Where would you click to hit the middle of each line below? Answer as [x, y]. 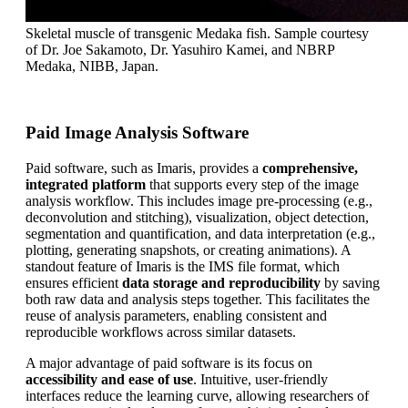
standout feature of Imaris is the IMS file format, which [183, 266]
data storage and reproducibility [221, 282]
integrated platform [86, 184]
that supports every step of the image [252, 184]
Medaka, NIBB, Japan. [92, 66]
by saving [350, 282]
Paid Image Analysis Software [137, 132]
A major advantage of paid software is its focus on [169, 362]
